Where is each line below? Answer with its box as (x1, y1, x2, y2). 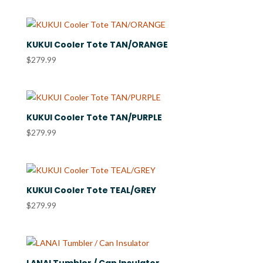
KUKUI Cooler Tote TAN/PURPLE (26, 111, 162, 123)
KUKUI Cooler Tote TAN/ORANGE (26, 38, 168, 50)
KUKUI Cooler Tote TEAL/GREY (26, 184, 156, 197)
